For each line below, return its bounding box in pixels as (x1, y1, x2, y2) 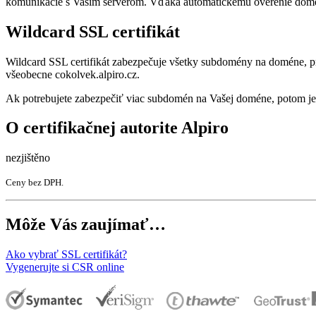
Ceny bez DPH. (6, 177, 63, 188)
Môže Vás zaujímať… (6, 215, 166, 234)
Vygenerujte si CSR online (6, 261, 124, 274)
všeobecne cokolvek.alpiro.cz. (6, 68, 140, 80)
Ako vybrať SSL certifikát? (6, 248, 127, 261)
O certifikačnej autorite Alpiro (6, 119, 229, 138)
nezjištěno (6, 152, 50, 164)
